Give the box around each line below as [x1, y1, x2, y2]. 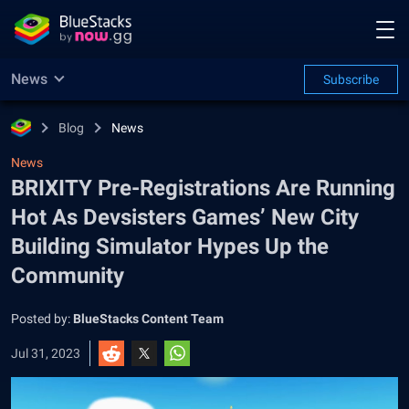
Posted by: [11, 311, 73, 326]
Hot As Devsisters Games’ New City [11, 204, 359, 230]
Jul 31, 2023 [11, 346, 80, 361]
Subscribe [323, 72, 379, 87]
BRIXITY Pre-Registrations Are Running [11, 175, 395, 201]
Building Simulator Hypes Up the [11, 234, 329, 259]
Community [11, 263, 124, 288]
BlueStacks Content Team [73, 311, 224, 326]
